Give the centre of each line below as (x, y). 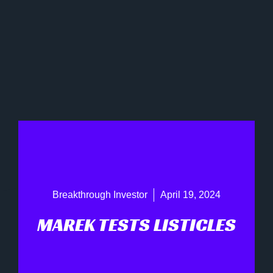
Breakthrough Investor (100, 195)
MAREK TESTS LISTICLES (136, 225)
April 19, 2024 (190, 195)
